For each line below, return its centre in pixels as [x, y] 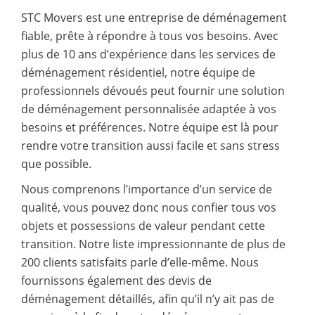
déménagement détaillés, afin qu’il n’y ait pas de [148, 298]
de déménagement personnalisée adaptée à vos [149, 109]
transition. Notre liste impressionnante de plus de [153, 244]
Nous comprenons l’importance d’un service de [147, 189]
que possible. [56, 163]
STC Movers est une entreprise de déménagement [154, 17]
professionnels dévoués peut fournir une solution [153, 90]
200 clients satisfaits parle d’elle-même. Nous [140, 262]
